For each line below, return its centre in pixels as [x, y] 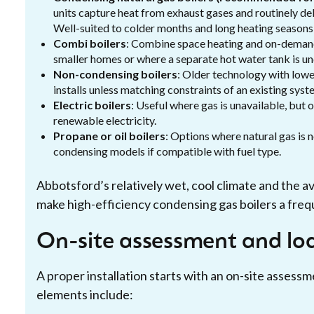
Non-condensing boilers [115, 74]
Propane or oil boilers [109, 136]
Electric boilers [92, 105]
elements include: [85, 294]
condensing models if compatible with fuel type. [167, 151]
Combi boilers [90, 43]
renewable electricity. [105, 120]
